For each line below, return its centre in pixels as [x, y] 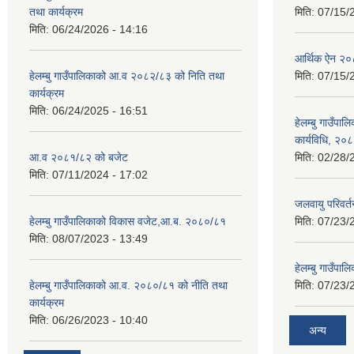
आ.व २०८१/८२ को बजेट [79, 157]
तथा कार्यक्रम [56, 12]
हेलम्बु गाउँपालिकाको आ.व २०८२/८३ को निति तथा [127, 76]
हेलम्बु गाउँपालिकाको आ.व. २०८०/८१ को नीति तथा [128, 285]
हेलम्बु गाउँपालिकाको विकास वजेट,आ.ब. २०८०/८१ [128, 221]
